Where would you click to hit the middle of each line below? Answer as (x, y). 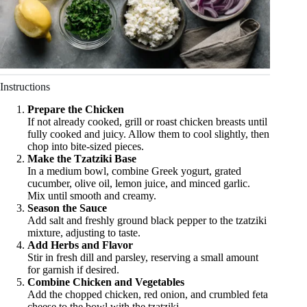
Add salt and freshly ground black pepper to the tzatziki (147, 220)
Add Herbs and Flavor (80, 245)
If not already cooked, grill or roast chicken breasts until (147, 121)
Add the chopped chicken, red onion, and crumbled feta (148, 294)
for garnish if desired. (73, 269)
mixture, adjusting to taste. (84, 232)
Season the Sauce (67, 208)
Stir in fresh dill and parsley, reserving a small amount (143, 257)
